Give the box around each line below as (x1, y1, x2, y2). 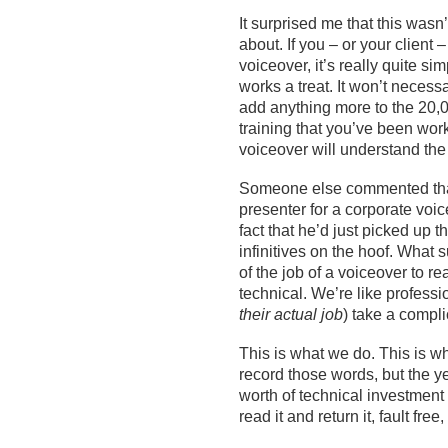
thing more (296, 99, 375, 116)
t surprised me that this (243, 15, 406, 32)
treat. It (294, 78, 349, 95)
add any (239, 99, 296, 116)
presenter (239, 201, 306, 218)
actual (274, 306, 321, 323)
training (239, 120, 292, 137)
